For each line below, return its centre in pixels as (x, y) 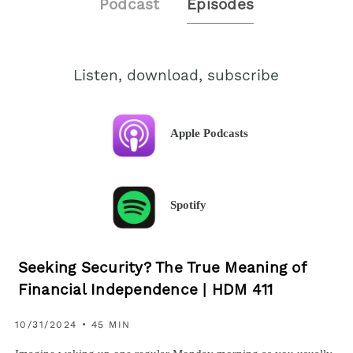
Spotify (189, 205)
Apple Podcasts (210, 133)
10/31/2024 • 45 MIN (72, 325)
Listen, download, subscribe (176, 76)
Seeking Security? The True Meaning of (162, 269)
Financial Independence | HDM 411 (145, 292)
